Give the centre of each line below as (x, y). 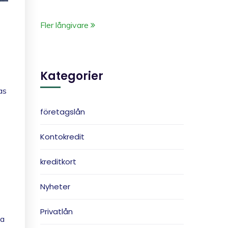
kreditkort (58, 162)
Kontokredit (62, 137)
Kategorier (72, 76)
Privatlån (56, 211)
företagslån (63, 112)
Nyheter (55, 187)
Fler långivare (65, 25)
